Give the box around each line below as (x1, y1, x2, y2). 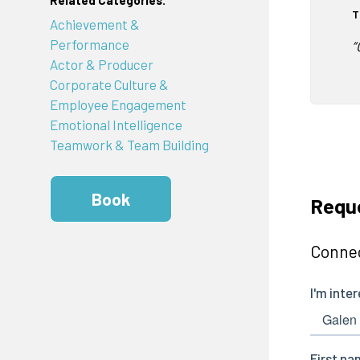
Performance (49, 35, 129, 52)
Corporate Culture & (49, 76, 169, 92)
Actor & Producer (49, 55, 153, 72)
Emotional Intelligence (49, 116, 182, 133)
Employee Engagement (49, 96, 186, 112)
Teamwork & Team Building (49, 136, 209, 153)
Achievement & (49, 15, 140, 32)
